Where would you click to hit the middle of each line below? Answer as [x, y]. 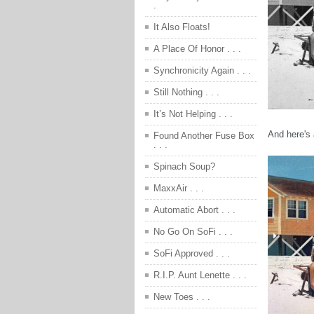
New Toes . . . [182, 297]
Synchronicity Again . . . [202, 71]
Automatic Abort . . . [194, 210]
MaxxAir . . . [179, 189]
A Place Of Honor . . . [197, 49]
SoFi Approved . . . [192, 254]
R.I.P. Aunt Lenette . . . [200, 275]
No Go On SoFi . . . [193, 232]
